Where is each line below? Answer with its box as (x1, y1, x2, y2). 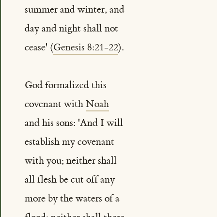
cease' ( (24, 41, 53, 54)
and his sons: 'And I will (24, 117, 123, 129)
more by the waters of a (24, 192, 120, 205)
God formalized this (24, 79, 107, 92)
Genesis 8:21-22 (53, 41, 118, 54)
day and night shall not (24, 22, 118, 35)
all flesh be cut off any (24, 173, 115, 186)
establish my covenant (24, 136, 114, 148)
